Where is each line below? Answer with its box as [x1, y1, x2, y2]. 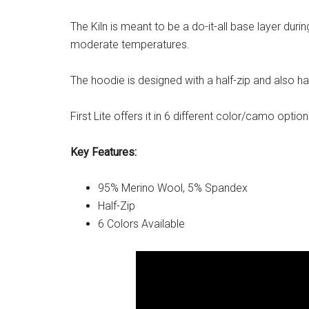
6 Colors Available [98, 217, 185, 230]
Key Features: [70, 146, 137, 159]
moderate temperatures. [70, 38, 190, 51]
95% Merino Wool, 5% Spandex [98, 181, 248, 195]
